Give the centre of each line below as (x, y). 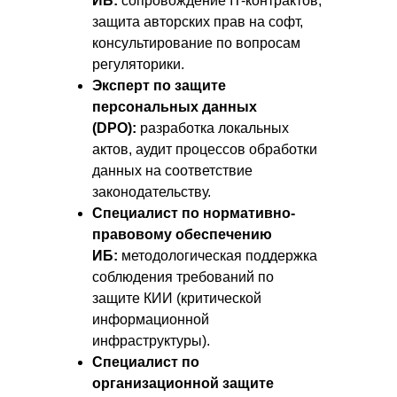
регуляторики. (138, 64)
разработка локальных (213, 128)
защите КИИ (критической (177, 298)
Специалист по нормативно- (194, 213)
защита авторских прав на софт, (198, 22)
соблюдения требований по (183, 277)
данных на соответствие (172, 171)
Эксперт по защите (159, 86)
